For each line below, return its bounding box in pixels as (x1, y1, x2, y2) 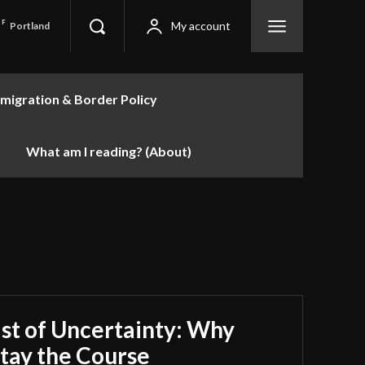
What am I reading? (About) (26, 143, 191, 159)
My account (171, 19, 231, 33)
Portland (10, 19, 51, 32)
